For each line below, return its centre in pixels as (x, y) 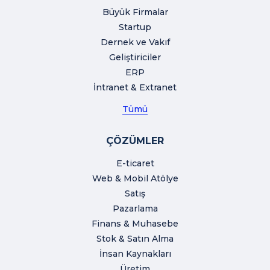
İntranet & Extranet (135, 88)
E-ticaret (135, 164)
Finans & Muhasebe (135, 224)
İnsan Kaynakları (135, 254)
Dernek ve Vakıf (135, 42)
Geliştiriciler (135, 58)
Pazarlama (135, 209)
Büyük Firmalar (135, 12)
